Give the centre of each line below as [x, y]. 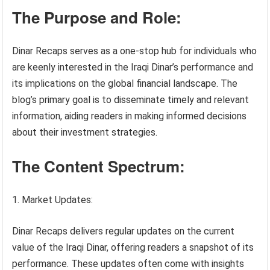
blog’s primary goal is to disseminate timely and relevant [131, 100]
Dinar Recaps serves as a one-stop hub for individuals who [135, 51]
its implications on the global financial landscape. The [125, 83]
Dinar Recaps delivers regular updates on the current [124, 231]
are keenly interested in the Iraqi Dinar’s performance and [133, 67]
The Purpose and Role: [97, 17]
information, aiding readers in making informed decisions [130, 116]
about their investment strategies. [85, 132]
